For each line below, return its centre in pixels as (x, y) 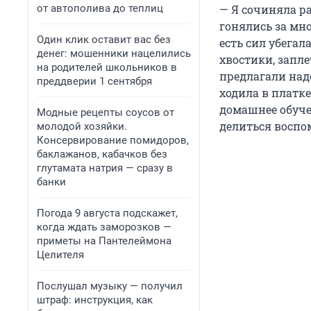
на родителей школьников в (107, 67)
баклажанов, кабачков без (102, 154)
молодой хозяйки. (82, 126)
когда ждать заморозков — (104, 227)
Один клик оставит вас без (104, 40)
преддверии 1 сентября (94, 81)
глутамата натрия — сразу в (105, 168)
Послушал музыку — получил (110, 286)
